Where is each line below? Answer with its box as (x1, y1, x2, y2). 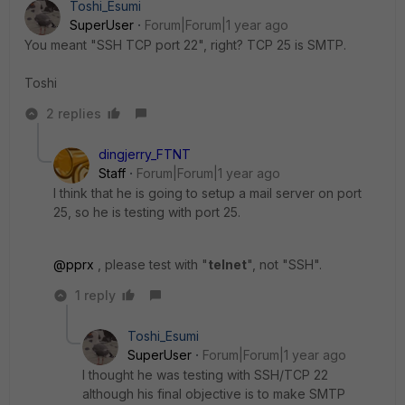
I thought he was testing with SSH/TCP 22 (82, 367, 328, 382)
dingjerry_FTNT (99, 146, 191, 162)
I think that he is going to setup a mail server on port (53, 185, 362, 201)
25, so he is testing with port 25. (53, 204, 240, 220)
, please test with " (94, 257, 208, 272)
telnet (208, 257, 247, 272)
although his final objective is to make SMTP (82, 386, 345, 401)
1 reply (75, 287, 116, 303)
